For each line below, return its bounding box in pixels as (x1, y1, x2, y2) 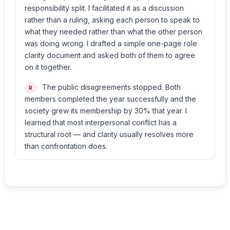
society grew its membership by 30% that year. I (25, 106, 187, 115)
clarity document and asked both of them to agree (25, 51, 195, 60)
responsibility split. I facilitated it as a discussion (25, 4, 184, 12)
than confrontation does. (25, 142, 107, 150)
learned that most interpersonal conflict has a (25, 118, 177, 127)
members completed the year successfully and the (25, 94, 196, 103)
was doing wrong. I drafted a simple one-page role (25, 39, 197, 48)
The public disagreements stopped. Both (40, 83, 181, 91)
